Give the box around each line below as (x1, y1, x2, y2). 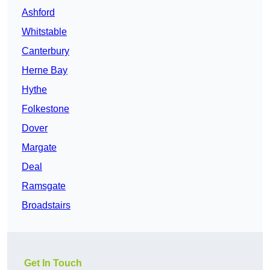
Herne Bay (22, 65, 67, 76)
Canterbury (22, 46, 69, 57)
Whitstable (22, 27, 67, 37)
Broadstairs (22, 200, 71, 211)
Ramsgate (22, 181, 66, 192)
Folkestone (22, 104, 69, 115)
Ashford (22, 7, 55, 18)
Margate (22, 142, 57, 153)
